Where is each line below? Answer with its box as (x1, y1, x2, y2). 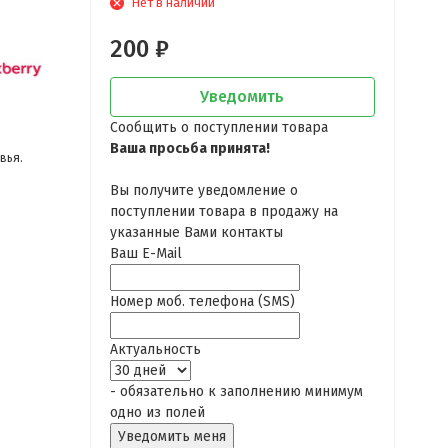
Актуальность (109, 341, 201, 358)
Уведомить (200, 87, 284, 106)
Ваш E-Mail (109, 245, 182, 262)
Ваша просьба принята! (109, 140, 270, 157)
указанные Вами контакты (109, 224, 283, 241)
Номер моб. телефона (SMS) (109, 293, 295, 310)
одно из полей (109, 404, 205, 421)
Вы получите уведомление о (109, 182, 298, 199)
